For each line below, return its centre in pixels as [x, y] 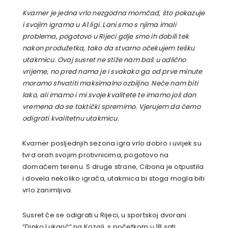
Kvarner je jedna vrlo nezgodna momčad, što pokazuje [114, 13]
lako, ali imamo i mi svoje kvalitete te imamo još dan [109, 95]
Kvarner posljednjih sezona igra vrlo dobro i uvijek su [112, 144]
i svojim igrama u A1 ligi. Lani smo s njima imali [99, 25]
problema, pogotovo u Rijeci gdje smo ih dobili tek [106, 37]
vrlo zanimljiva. [48, 190]
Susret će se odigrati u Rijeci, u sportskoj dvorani [105, 215]
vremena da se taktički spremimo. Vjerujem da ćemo [111, 107]
